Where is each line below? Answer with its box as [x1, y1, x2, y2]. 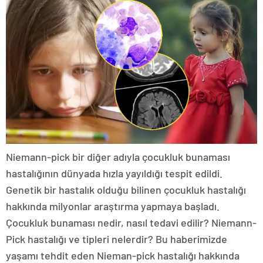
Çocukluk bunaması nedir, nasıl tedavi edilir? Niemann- [6, 215, 257, 229]
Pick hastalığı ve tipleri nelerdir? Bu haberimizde [6, 232, 227, 245]
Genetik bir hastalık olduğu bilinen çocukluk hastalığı [6, 183, 246, 196]
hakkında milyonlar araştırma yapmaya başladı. [6, 199, 220, 213]
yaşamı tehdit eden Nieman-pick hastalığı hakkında [6, 248, 240, 262]
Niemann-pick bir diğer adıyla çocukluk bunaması [6, 150, 230, 163]
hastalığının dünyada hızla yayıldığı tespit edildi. [6, 166, 222, 180]
